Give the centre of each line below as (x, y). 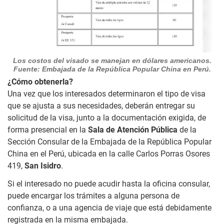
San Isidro (43, 165)
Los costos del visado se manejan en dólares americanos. (112, 60)
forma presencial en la (48, 129)
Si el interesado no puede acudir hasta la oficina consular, (109, 183)
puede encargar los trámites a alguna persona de (93, 195)
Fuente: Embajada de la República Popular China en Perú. (112, 69)
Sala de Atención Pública (133, 129)
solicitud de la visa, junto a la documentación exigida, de (107, 117)
